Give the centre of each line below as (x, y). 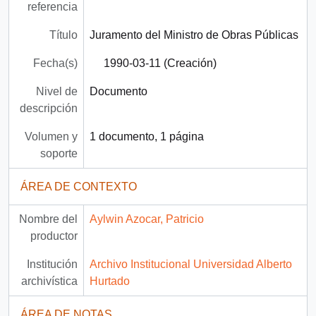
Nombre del (48, 219)
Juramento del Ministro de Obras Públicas (194, 35)
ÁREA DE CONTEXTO (79, 187)
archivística (49, 281)
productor (54, 236)
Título (63, 35)
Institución (52, 265)
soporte (59, 154)
